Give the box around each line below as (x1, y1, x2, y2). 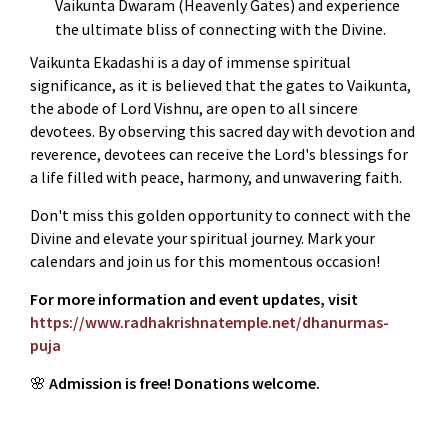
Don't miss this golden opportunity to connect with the (30, 204, 411, 225)
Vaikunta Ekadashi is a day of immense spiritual (30, 51, 351, 72)
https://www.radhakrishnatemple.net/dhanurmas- (30, 311, 389, 332)
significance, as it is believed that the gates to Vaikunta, (30, 74, 411, 95)
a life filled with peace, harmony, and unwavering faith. (30, 166, 402, 187)
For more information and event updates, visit (30, 288, 358, 309)
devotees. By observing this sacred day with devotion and (30, 120, 415, 141)
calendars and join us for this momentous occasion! (30, 250, 380, 271)
